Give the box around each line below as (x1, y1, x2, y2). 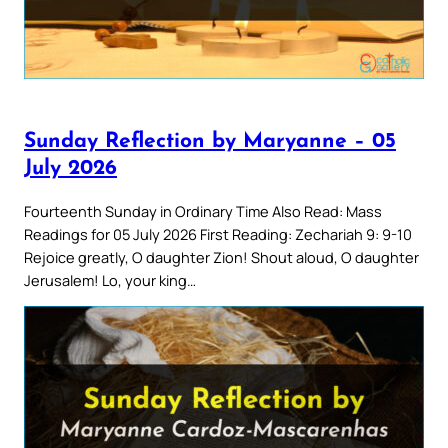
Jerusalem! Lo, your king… (24, 269, 196, 290)
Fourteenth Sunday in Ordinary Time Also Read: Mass (24, 200, 382, 221)
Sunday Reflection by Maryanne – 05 (24, 131, 396, 153)
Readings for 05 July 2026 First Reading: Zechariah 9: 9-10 (24, 223, 412, 244)
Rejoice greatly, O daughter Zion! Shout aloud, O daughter (24, 246, 419, 267)
